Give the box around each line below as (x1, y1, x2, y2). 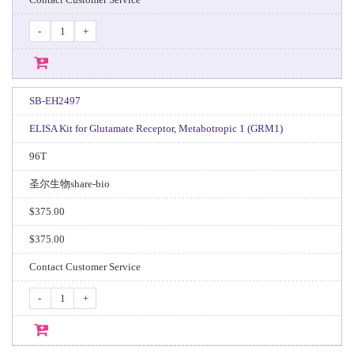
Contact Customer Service (28, 261, 141, 273)
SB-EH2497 (28, 95, 81, 107)
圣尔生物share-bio (28, 178, 110, 190)
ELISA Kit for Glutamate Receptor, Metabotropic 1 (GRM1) (28, 122, 283, 134)
